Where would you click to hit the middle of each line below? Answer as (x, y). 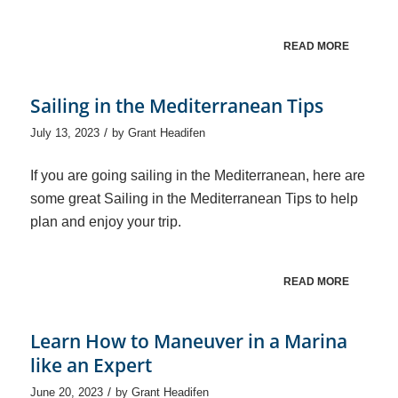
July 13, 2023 (64, 132)
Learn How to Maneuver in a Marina (188, 341)
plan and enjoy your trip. (105, 221)
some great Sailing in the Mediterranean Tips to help (194, 198)
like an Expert (91, 365)
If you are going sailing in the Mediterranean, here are (197, 175)
